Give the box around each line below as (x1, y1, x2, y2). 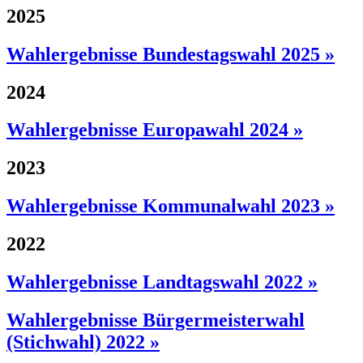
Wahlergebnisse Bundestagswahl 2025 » (6, 43, 335, 65)
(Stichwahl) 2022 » (6, 331, 160, 352)
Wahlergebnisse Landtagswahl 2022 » (6, 271, 318, 293)
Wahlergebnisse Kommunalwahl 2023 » (6, 195, 335, 217)
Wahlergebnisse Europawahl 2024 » (6, 119, 303, 141)
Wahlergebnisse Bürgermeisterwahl (6, 309, 305, 331)
